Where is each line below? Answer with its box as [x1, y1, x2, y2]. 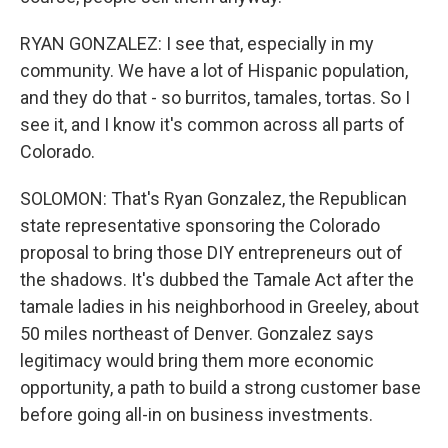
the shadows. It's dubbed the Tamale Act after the [20, 269, 414, 290]
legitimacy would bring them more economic [20, 350, 374, 371]
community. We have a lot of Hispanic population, [20, 60, 408, 81]
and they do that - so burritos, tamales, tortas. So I [20, 87, 410, 108]
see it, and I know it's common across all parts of [20, 114, 405, 135]
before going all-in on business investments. [20, 404, 373, 425]
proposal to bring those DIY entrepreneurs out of [20, 242, 403, 263]
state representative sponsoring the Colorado [20, 215, 380, 236]
